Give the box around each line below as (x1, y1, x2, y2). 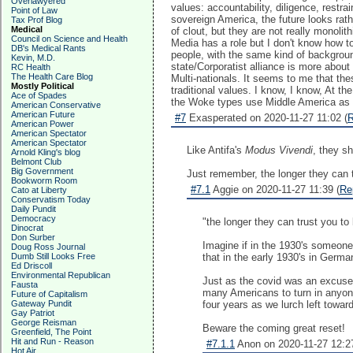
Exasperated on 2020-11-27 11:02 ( (186, 112, 347, 124)
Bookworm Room (11, 176, 77, 185)
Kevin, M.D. (11, 53, 55, 62)
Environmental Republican (11, 270, 110, 280)
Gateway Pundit (11, 299, 72, 308)
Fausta (11, 280, 38, 289)
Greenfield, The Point (11, 327, 91, 336)
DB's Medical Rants (11, 43, 86, 53)
